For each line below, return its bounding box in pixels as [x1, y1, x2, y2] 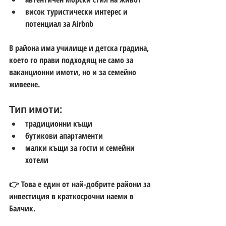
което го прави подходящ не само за [9, 54, 135, 66]
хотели [25, 154, 48, 165]
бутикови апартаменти [25, 130, 103, 141]
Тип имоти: [9, 103, 62, 116]
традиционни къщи [25, 118, 92, 129]
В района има [9, 42, 56, 53]
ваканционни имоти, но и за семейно [9, 66, 138, 78]
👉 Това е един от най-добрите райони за [9, 178, 152, 190]
